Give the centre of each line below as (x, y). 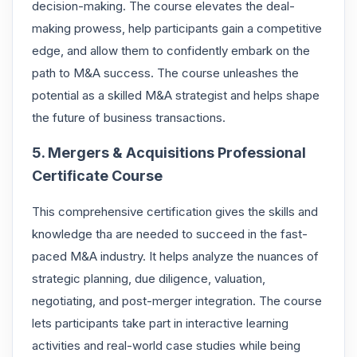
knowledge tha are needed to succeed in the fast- (170, 233)
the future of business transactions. (129, 117)
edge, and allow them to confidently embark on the (171, 50)
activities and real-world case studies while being (166, 345)
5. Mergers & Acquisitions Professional (169, 152)
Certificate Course (97, 175)
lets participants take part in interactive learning (160, 323)
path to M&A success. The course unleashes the (165, 73)
